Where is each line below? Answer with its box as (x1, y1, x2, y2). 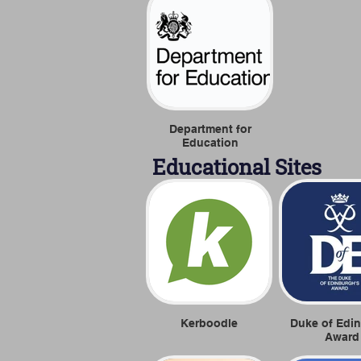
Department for (168, 122, 251, 135)
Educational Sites (152, 153, 322, 180)
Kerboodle (180, 317, 238, 330)
